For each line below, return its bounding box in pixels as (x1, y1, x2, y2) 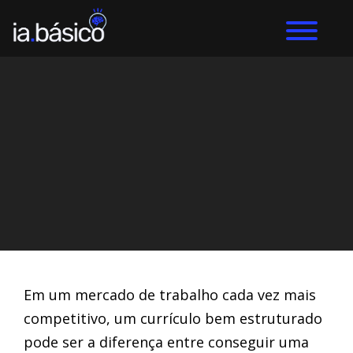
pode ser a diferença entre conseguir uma (24, 333, 309, 351)
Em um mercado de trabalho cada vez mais (24, 285, 316, 304)
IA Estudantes (56, 131, 129, 146)
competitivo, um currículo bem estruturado (24, 309, 322, 328)
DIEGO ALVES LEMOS (59, 219, 157, 231)
